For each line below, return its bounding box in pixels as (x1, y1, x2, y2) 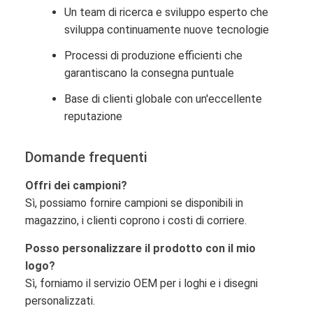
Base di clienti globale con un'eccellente (64, 92, 262, 105)
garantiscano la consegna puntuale (64, 66, 234, 80)
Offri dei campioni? (25, 178, 127, 192)
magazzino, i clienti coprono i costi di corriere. (25, 213, 247, 227)
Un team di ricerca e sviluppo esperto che (64, 5, 268, 19)
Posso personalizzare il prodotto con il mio (25, 241, 256, 255)
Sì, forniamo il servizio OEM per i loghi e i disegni (25, 276, 258, 290)
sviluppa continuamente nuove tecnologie (64, 22, 269, 36)
